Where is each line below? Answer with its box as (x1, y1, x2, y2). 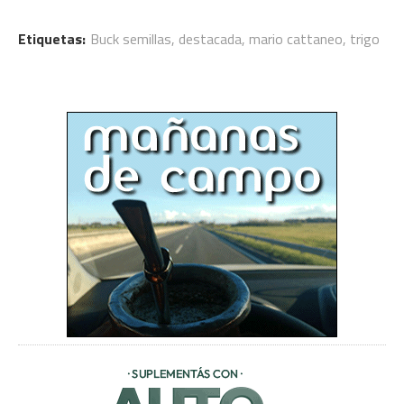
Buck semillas (90, 27, 171, 50)
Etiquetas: (18, 27, 86, 50)
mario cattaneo (249, 27, 343, 50)
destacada (179, 27, 242, 50)
